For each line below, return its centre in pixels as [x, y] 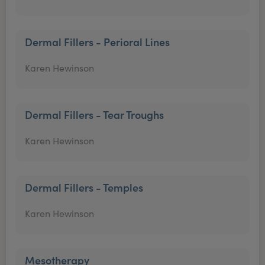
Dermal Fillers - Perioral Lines [97, 42]
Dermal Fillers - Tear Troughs [94, 114]
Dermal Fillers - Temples [84, 187]
